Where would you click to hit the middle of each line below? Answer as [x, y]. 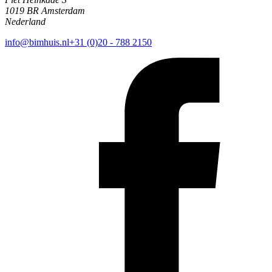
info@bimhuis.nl [37, 42]
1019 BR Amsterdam [45, 10]
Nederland [25, 21]
